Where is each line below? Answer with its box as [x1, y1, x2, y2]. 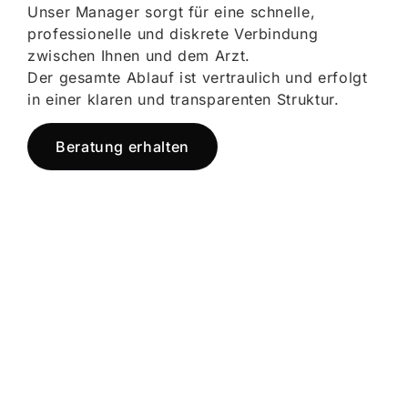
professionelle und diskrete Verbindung [27, 25, 319, 43]
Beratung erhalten [56, 138, 189, 157]
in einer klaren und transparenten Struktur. [27, 90, 340, 108]
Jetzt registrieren [43, 267, 361, 313]
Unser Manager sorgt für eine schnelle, [27, 3, 316, 21]
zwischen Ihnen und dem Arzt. [27, 46, 250, 65]
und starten [43, 311, 257, 358]
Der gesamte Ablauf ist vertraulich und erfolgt [27, 68, 368, 87]
